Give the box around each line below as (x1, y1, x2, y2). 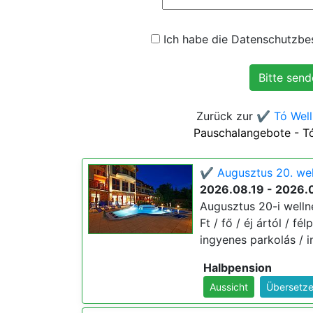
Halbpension (203, 261, 272, 275)
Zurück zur (196, 109, 256, 123)
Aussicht (210, 281, 248, 293)
